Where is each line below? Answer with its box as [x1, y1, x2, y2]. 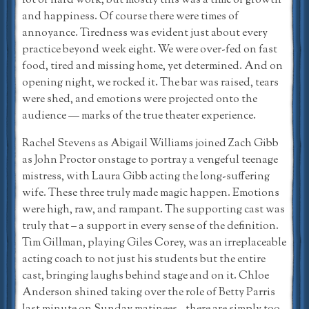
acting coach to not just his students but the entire [22, 251, 266, 268]
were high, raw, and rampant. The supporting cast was [22, 201, 285, 218]
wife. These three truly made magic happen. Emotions [22, 185, 279, 201]
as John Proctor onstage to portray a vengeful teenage [22, 152, 278, 168]
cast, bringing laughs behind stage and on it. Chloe [22, 268, 269, 284]
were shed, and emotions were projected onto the [22, 91, 257, 108]
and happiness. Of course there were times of [22, 8, 239, 25]
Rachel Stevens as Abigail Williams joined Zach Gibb [22, 135, 279, 152]
